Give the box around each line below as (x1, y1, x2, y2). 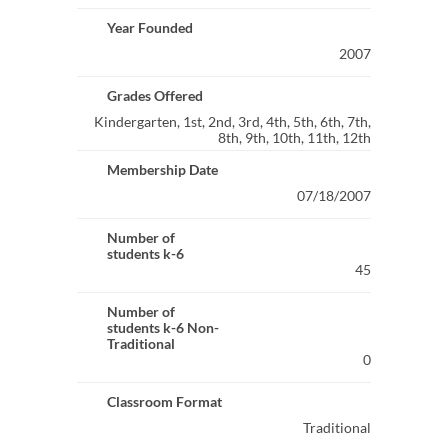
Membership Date (106, 161, 218, 178)
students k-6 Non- (106, 319, 219, 336)
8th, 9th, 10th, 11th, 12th (218, 129, 372, 146)
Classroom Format (106, 393, 222, 410)
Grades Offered (106, 87, 203, 104)
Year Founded (106, 19, 193, 36)
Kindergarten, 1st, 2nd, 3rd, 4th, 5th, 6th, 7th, (94, 113, 372, 130)
